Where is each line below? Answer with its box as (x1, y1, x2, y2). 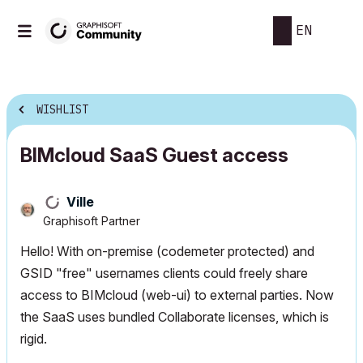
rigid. (20, 331, 47, 347)
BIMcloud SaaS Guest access (20, 143, 288, 167)
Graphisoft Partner (43, 214, 140, 228)
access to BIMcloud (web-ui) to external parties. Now (20, 287, 334, 303)
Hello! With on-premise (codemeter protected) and (20, 243, 314, 259)
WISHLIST (36, 102, 88, 117)
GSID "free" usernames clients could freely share (20, 265, 308, 281)
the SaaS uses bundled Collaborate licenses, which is (20, 309, 329, 325)
